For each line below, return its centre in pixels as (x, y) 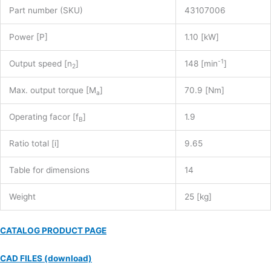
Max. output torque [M (52, 90)
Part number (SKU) (46, 11)
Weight (22, 197)
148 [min (201, 64)
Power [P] (28, 37)
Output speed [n (40, 64)
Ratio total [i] (34, 144)
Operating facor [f (44, 117)
